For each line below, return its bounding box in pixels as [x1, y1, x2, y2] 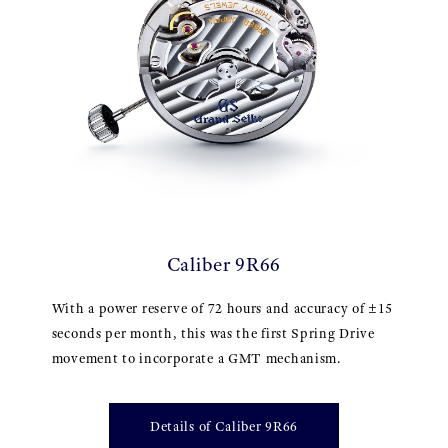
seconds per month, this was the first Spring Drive [51, 325, 375, 343]
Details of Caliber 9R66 [149, 418, 299, 436]
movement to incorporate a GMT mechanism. [51, 350, 341, 368]
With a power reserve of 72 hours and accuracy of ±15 [51, 300, 394, 318]
